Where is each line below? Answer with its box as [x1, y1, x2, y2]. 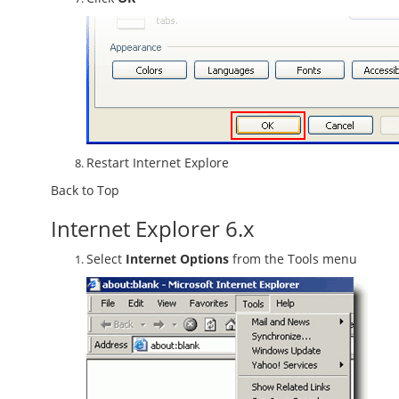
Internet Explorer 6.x [51, 214, 255, 243]
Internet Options [126, 250, 229, 267]
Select [86, 250, 126, 267]
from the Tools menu [229, 250, 357, 267]
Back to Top [51, 182, 119, 199]
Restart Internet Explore [86, 154, 229, 171]
